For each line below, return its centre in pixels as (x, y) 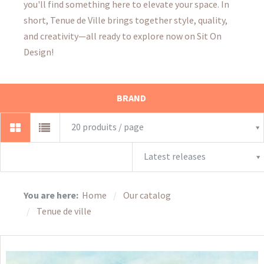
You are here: (52, 195)
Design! (39, 52)
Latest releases (176, 156)
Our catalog (148, 195)
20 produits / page (108, 127)
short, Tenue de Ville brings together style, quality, (126, 20)
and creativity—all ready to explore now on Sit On (123, 36)
